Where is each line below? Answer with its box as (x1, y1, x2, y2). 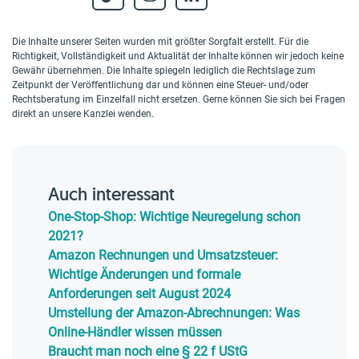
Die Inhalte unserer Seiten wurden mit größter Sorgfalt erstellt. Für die (12, 36, 309, 47)
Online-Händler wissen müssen (48, 325, 222, 340)
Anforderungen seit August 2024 (48, 286, 231, 301)
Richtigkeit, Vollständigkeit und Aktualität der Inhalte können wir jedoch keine (12, 50, 344, 62)
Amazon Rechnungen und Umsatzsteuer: (48, 248, 278, 263)
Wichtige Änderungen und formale (48, 267, 240, 282)
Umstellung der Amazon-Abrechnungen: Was (48, 305, 300, 321)
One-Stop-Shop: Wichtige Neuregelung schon (48, 209, 301, 224)
